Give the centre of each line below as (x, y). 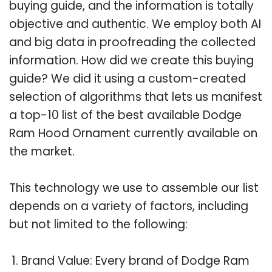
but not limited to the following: (98, 224)
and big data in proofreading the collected (132, 42)
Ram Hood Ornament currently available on (133, 133)
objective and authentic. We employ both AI (135, 24)
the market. (42, 151)
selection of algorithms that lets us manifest (136, 97)
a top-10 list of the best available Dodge (125, 115)
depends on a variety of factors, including (129, 206)
